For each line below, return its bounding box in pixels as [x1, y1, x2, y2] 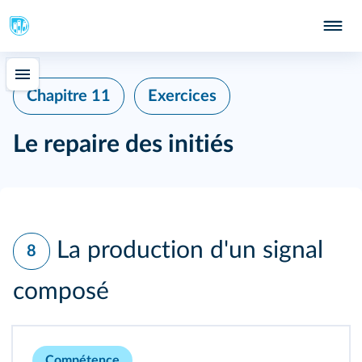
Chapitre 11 [27, 88, 111, 104]
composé [13, 280, 109, 304]
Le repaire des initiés [13, 133, 234, 157]
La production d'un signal [57, 238, 323, 263]
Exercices [148, 88, 217, 104]
